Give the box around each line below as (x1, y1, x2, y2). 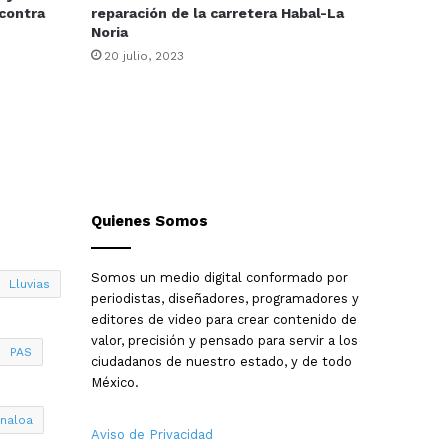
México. (91, 375, 139, 391)
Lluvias (9, 277, 50, 292)
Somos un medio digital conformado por (91, 270, 348, 286)
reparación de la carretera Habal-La (91, 5, 344, 22)
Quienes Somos (91, 212, 208, 231)
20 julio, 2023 (104, 49, 184, 64)
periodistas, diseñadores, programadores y (91, 291, 359, 307)
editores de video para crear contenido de (91, 312, 357, 328)
